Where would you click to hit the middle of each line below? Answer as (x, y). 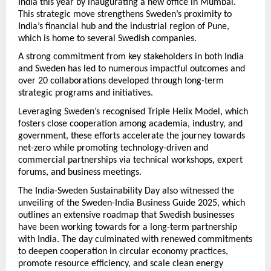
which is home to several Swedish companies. (107, 38)
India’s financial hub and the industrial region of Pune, (124, 26)
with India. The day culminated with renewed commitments (135, 239)
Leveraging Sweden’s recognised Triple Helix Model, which (133, 112)
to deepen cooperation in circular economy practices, (123, 251)
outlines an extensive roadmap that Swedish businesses (126, 215)
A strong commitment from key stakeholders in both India (131, 57)
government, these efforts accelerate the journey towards (132, 136)
